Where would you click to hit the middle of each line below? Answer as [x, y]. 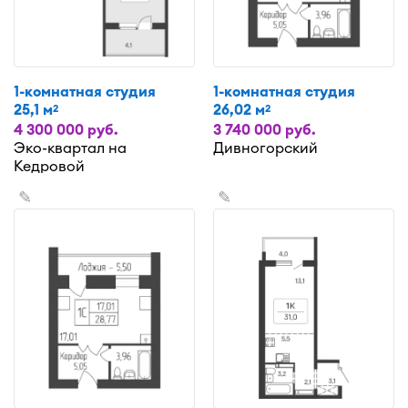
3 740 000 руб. [265, 130]
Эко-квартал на [70, 148]
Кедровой [49, 166]
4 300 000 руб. [66, 130]
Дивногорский [265, 148]
